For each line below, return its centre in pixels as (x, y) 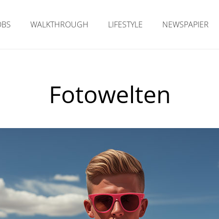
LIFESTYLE (126, 24)
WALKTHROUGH (60, 24)
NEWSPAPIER (186, 24)
